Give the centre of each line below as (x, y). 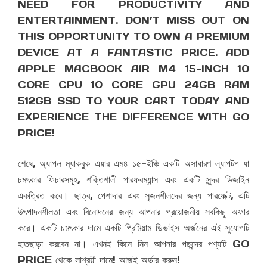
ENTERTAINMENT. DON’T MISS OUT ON (133, 21)
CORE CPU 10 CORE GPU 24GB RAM (133, 85)
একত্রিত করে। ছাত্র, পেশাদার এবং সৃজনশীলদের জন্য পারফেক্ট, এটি (133, 196)
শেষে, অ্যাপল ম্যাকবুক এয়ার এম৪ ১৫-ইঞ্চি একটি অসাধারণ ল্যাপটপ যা (133, 164)
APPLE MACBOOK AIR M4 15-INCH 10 (133, 69)
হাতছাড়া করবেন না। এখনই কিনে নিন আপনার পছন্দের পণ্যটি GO (133, 244)
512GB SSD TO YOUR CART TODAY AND (133, 101)
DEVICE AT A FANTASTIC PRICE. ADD (133, 53)
